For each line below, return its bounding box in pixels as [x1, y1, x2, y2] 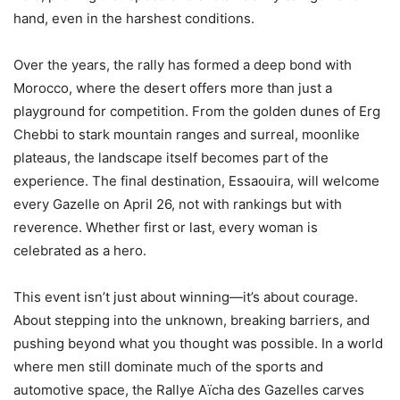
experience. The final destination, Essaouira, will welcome [13, 171, 379, 189]
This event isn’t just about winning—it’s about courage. [13, 287, 358, 305]
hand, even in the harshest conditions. [13, 9, 254, 27]
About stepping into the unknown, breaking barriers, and [13, 311, 370, 329]
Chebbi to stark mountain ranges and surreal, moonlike [13, 125, 360, 143]
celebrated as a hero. [13, 241, 146, 259]
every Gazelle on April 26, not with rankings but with [13, 195, 342, 212]
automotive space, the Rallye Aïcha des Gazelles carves [13, 380, 364, 398]
